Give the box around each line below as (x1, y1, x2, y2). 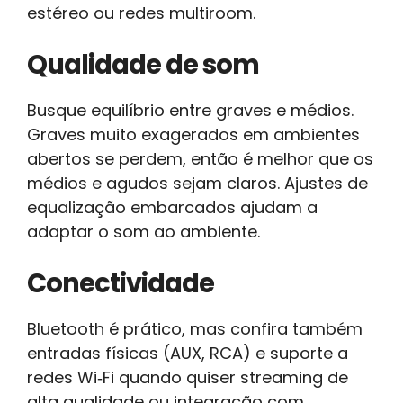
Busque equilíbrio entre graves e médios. (27, 98, 354, 121)
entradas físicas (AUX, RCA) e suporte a (27, 341, 348, 364)
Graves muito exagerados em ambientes (27, 122, 360, 146)
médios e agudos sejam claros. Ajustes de (27, 171, 368, 194)
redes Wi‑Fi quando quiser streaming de (27, 365, 348, 389)
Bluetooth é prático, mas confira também (27, 317, 363, 340)
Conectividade (27, 264, 214, 301)
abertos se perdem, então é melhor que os (27, 147, 373, 170)
